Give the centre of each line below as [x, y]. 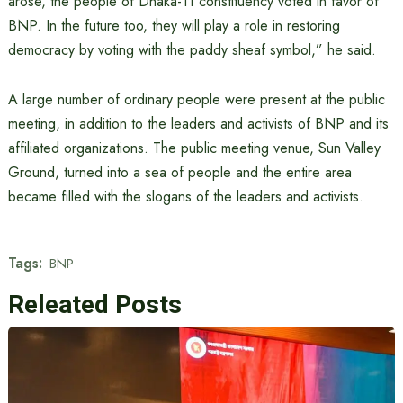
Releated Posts [94, 304]
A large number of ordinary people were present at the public [196, 99]
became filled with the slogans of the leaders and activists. [185, 197]
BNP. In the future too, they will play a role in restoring [174, 26]
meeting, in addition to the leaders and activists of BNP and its [198, 124]
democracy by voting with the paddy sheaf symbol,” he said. [192, 50]
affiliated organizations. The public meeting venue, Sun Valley [194, 148]
